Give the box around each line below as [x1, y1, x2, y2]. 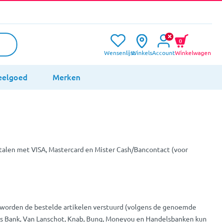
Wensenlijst [104, 48, 135, 56]
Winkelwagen [175, 48, 211, 56]
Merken [53, 71, 80, 82]
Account [152, 48, 175, 56]
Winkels [131, 48, 152, 56]
